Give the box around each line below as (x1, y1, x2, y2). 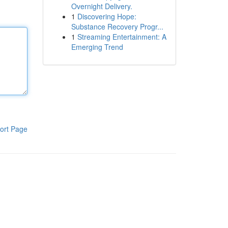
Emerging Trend (71, 42, 123, 52)
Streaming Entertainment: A (77, 32, 166, 42)
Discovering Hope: (77, 11, 136, 21)
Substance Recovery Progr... (71, 21, 163, 32)
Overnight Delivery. (71, 1, 132, 11)
